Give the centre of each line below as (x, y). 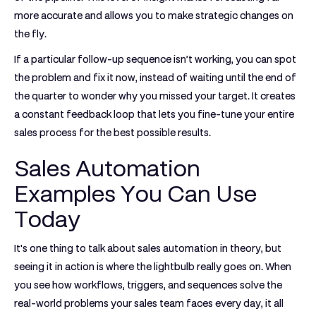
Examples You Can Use (135, 194)
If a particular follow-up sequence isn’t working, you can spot (155, 59)
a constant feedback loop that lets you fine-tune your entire (154, 114)
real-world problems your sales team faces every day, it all (149, 303)
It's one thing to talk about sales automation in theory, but (148, 248)
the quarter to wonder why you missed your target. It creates (155, 96)
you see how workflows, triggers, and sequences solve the (148, 285)
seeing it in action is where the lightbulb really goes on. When (153, 267)
